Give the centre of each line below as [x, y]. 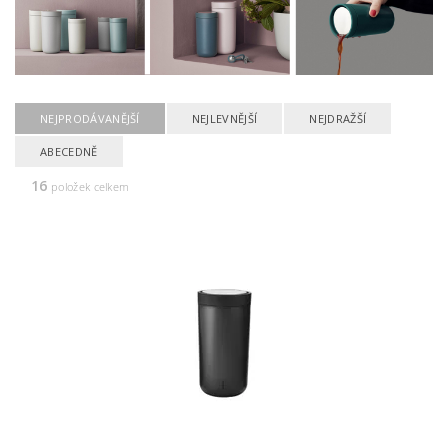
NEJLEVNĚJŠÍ [224, 119]
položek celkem [88, 187]
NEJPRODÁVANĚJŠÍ [90, 119]
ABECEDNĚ [69, 152]
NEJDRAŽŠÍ [338, 119]
